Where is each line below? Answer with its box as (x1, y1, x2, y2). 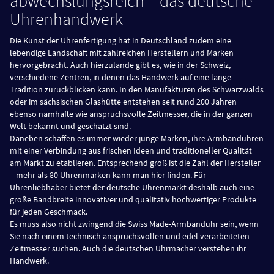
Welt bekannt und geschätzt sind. (10, 120, 131, 131)
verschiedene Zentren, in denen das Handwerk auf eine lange (10, 71, 231, 83)
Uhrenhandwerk (10, 7, 123, 30)
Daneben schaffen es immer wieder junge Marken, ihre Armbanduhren (10, 132, 264, 144)
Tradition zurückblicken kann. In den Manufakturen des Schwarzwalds (10, 83, 264, 95)
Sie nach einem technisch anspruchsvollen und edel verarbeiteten (10, 230, 250, 242)
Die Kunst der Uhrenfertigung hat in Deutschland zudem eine (10, 34, 231, 46)
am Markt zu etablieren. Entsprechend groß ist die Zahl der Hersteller (10, 157, 261, 168)
